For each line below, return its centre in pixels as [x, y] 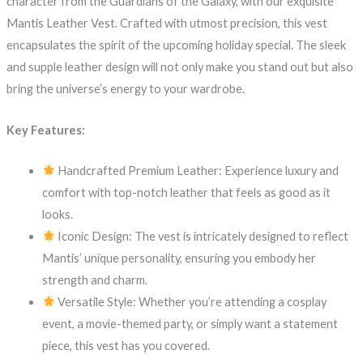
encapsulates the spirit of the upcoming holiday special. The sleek [176, 45]
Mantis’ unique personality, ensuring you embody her [179, 258]
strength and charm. [94, 280]
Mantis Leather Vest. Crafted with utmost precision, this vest [167, 23]
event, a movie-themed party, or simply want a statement [190, 324]
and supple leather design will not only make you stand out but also [179, 67]
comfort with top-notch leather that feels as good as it [186, 193]
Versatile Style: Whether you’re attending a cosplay [191, 302]
